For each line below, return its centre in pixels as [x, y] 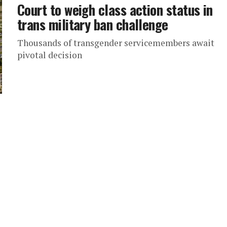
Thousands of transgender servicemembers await [116, 43]
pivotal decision [50, 55]
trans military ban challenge [93, 24]
